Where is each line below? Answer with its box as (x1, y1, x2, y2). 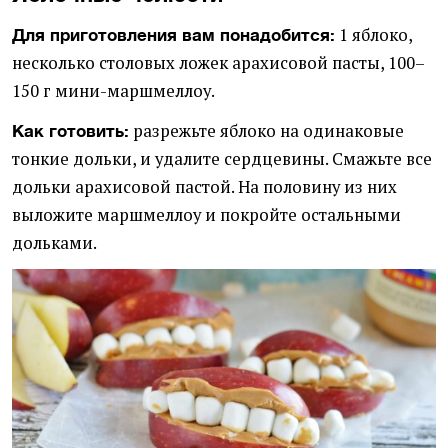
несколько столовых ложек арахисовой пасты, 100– (12, 52, 425, 75)
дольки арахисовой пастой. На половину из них (12, 176, 397, 199)
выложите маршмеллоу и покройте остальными (12, 204, 401, 227)
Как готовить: (12, 121, 129, 142)
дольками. (12, 232, 97, 255)
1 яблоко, (335, 24, 412, 47)
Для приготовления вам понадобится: (12, 25, 335, 46)
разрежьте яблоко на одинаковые (129, 120, 404, 143)
